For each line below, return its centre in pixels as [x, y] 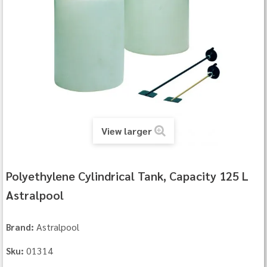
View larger [127, 131]
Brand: [20, 227]
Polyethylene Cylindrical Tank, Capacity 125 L [128, 176]
